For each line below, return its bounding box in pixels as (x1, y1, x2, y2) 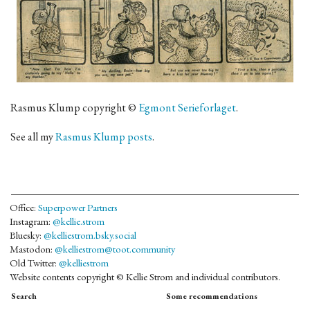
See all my (10, 129, 55, 145)
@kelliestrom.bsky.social (44, 228, 136, 242)
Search (11, 291, 37, 302)
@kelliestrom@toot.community (55, 242, 175, 256)
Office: (10, 201, 38, 215)
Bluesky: (10, 228, 44, 242)
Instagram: (10, 215, 53, 228)
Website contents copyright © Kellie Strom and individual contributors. (10, 270, 280, 284)
